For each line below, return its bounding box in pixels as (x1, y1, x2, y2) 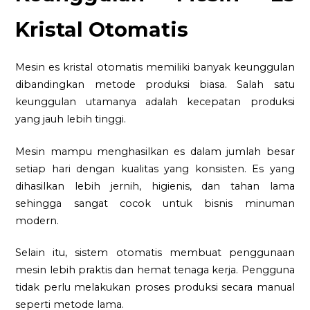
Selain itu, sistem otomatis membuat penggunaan (15, 246, 295, 259)
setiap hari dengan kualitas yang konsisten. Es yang (15, 162, 295, 175)
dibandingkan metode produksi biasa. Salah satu (15, 78, 295, 91)
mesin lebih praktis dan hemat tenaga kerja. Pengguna (15, 264, 295, 277)
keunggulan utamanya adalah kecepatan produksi (15, 95, 295, 109)
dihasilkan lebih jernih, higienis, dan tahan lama (15, 179, 295, 192)
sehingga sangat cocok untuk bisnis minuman (15, 197, 295, 210)
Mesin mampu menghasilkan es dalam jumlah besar (15, 145, 295, 158)
